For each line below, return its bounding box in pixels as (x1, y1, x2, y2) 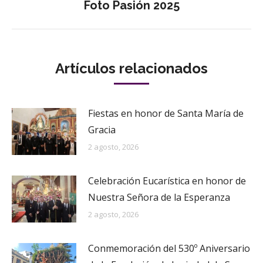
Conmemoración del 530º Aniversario (88, 241, 250, 255)
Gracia (88, 123, 116, 136)
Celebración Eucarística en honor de (88, 174, 246, 187)
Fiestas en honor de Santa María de (88, 107, 244, 120)
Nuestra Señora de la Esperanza (88, 190, 230, 204)
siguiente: (130, 14, 174, 27)
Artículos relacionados (55, 60, 208, 77)
